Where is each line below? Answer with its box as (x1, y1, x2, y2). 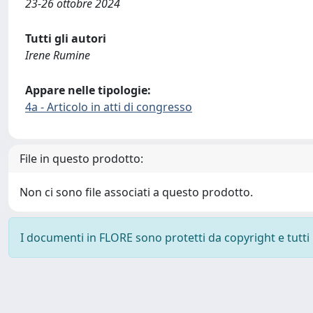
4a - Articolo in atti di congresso (25, 99, 192, 115)
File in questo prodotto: (20, 151, 143, 166)
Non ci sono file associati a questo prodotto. (20, 184, 253, 200)
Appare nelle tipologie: (25, 82, 151, 98)
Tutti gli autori (25, 31, 106, 46)
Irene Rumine (25, 48, 90, 63)
